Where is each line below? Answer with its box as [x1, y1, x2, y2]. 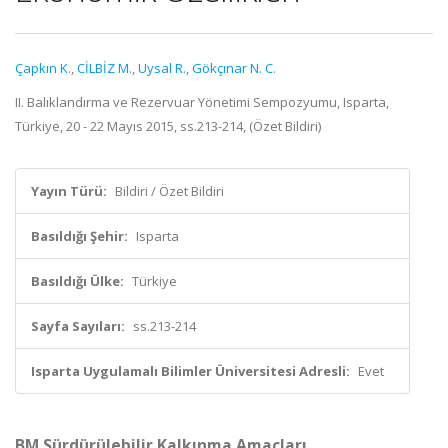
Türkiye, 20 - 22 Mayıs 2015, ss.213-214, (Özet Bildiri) [15, 117, 321, 135]
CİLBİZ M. [77, 59, 132, 77]
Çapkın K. [15, 59, 71, 77]
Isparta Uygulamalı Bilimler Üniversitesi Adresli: [31, 362, 350, 380]
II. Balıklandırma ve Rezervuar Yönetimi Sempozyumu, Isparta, [15, 93, 389, 111]
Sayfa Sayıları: [31, 317, 125, 335]
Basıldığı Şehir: [31, 227, 128, 245]
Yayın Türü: [31, 182, 107, 200]
